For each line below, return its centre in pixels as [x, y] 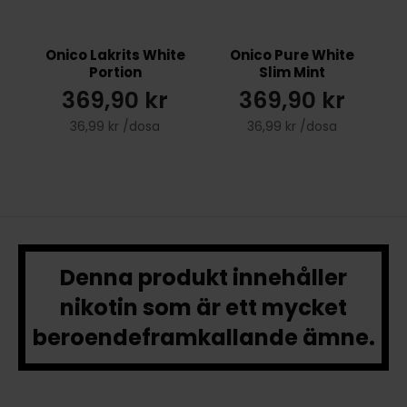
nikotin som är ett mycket [203, 308]
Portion [115, 73]
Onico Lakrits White [115, 55]
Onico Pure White [292, 55]
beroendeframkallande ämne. [203, 338]
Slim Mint [292, 73]
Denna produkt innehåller [203, 278]
